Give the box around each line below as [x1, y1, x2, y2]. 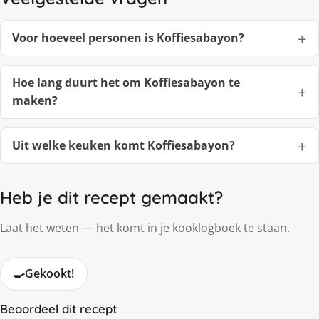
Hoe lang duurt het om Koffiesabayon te [12, 75, 240, 91]
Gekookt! [25, 266, 74, 282]
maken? [12, 93, 58, 109]
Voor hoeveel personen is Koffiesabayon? [12, 30, 244, 46]
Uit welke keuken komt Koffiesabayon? [12, 137, 235, 154]
